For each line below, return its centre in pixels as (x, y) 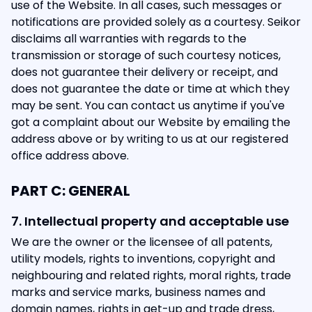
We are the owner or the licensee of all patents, (142, 242)
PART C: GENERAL (71, 191)
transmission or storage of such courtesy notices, (146, 55)
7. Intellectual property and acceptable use (150, 221)
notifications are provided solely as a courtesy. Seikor (156, 22)
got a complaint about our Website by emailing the (151, 122)
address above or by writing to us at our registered (150, 139)
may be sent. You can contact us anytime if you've (148, 106)
